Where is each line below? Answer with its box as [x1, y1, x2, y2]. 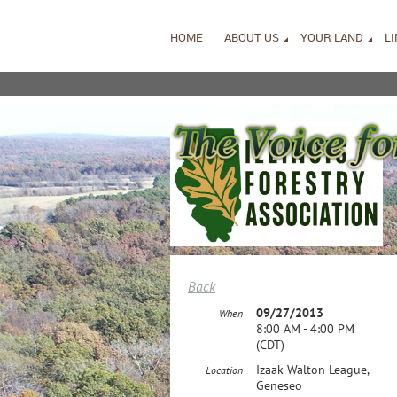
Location [206, 363, 243, 377]
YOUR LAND [300, 29, 363, 45]
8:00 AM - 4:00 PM [256, 321, 354, 337]
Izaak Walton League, [256, 362, 369, 378]
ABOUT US [224, 29, 279, 45]
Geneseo [256, 378, 302, 393]
